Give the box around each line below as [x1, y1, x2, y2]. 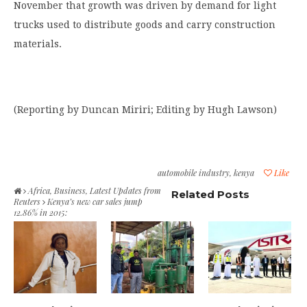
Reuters [14, 195, 40, 207]
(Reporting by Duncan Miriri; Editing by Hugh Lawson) [14, 103, 277, 115]
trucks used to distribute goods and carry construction [14, 19, 275, 30]
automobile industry [158, 167, 230, 178]
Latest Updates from [90, 184, 161, 196]
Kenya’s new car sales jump [45, 195, 143, 207]
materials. [14, 38, 62, 49]
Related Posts [171, 187, 250, 201]
